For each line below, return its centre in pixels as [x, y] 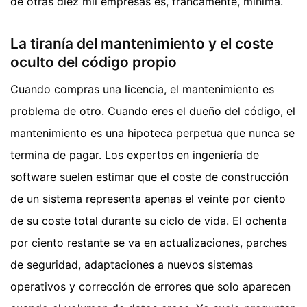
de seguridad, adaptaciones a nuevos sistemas [132, 265]
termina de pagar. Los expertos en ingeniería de [135, 155]
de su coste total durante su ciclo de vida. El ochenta [149, 221]
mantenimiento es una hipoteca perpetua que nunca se [152, 133]
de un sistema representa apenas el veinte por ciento [148, 199]
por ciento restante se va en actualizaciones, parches [149, 243]
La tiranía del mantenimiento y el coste [142, 43]
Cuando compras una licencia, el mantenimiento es [142, 89]
